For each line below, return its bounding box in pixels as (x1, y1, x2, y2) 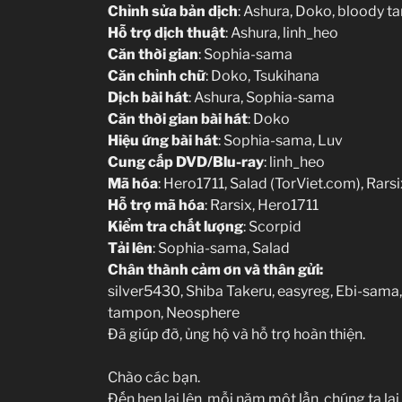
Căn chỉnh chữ (108, 66, 205, 84)
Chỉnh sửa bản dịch (108, 2, 238, 20)
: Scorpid (243, 217, 301, 235)
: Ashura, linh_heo (225, 23, 338, 41)
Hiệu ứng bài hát (108, 131, 218, 149)
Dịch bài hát (108, 88, 188, 106)
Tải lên (108, 239, 153, 257)
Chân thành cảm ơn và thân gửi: (108, 260, 323, 278)
